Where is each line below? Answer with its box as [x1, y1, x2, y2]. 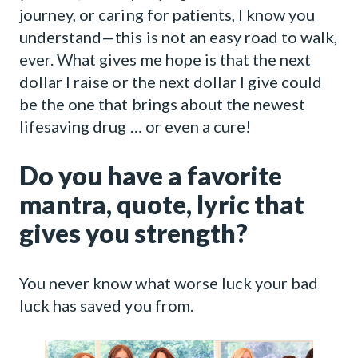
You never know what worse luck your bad [19, 273, 319, 292]
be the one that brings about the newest [19, 94, 306, 113]
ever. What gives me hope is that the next [19, 50, 312, 69]
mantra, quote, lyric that [19, 189, 304, 220]
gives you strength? [19, 217, 248, 249]
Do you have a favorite [19, 160, 282, 191]
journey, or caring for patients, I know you [19, 5, 316, 24]
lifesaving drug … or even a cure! [19, 117, 252, 136]
